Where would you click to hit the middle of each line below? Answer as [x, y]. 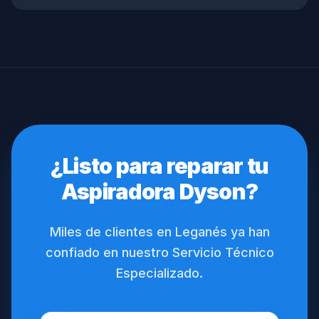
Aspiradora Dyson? [159, 192]
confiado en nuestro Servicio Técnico [159, 252]
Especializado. [159, 273]
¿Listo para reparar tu [159, 166]
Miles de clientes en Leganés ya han [159, 232]
